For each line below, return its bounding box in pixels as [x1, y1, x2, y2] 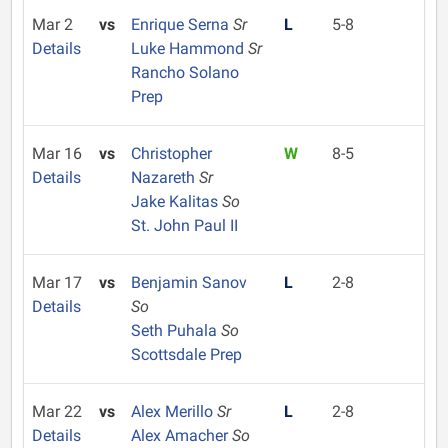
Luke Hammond [130, 39, 248, 58]
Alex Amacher [130, 426, 232, 445]
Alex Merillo [130, 402, 217, 421]
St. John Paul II [130, 216, 238, 235]
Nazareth [130, 168, 199, 187]
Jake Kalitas [130, 192, 222, 211]
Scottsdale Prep [130, 345, 242, 364]
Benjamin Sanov [130, 273, 247, 292]
